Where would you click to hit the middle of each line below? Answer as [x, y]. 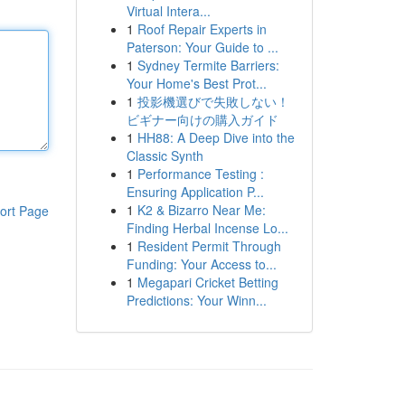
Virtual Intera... [168, 11]
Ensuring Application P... [195, 192]
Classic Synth [165, 155]
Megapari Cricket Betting [207, 282]
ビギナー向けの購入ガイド [202, 119]
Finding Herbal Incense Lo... [207, 228]
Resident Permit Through [209, 246]
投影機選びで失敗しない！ [213, 101]
